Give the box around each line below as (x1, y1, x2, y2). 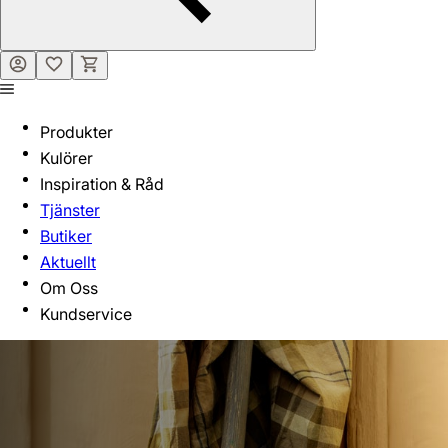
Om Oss (40, 278, 98, 298)
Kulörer (40, 148, 93, 168)
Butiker (40, 226, 92, 246)
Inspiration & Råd (40, 174, 164, 194)
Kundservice (40, 304, 132, 324)
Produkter (40, 122, 113, 142)
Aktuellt (40, 252, 96, 272)
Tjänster (40, 200, 100, 220)
